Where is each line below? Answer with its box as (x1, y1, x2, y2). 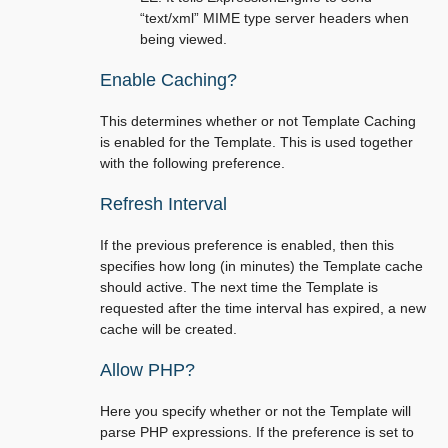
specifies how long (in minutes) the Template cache (100, 258, 423, 274)
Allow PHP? (100, 360, 195, 380)
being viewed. (140, 31, 227, 47)
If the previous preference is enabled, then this (100, 237, 394, 253)
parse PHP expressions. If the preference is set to (100, 424, 414, 440)
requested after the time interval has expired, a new (100, 300, 426, 316)
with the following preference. (100, 155, 285, 171)
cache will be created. (100, 321, 237, 337)
